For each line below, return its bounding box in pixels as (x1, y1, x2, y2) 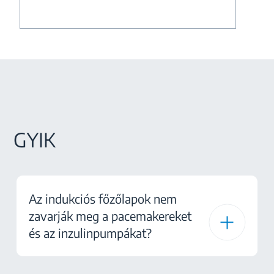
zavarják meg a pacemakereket (29, 208, 191, 224)
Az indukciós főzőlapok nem (29, 191, 177, 207)
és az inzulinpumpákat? (29, 225, 152, 241)
